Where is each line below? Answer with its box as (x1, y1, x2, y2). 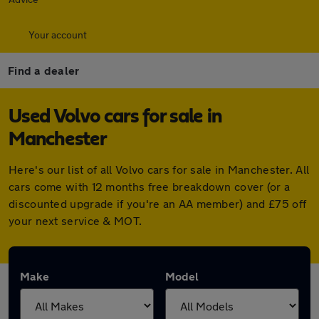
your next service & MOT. (9, 214, 142, 227)
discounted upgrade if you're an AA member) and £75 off (9, 197, 307, 210)
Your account (28, 28, 87, 41)
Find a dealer (8, 63, 80, 77)
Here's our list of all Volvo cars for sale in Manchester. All (9, 162, 310, 176)
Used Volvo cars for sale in (9, 107, 222, 127)
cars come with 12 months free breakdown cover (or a (9, 179, 291, 193)
